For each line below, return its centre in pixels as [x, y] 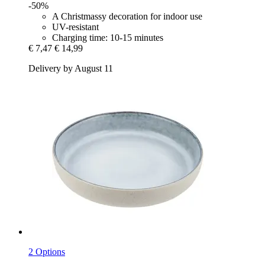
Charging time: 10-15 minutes [108, 37]
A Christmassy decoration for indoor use [127, 16]
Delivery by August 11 [71, 68]
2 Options [47, 251]
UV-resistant [75, 27]
